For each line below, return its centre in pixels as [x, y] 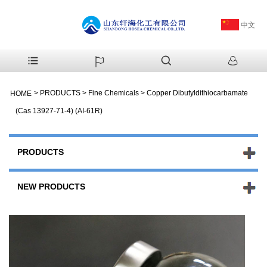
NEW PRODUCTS [51, 186]
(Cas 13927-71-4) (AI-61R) [59, 111]
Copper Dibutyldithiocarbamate [197, 93]
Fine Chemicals [114, 93]
